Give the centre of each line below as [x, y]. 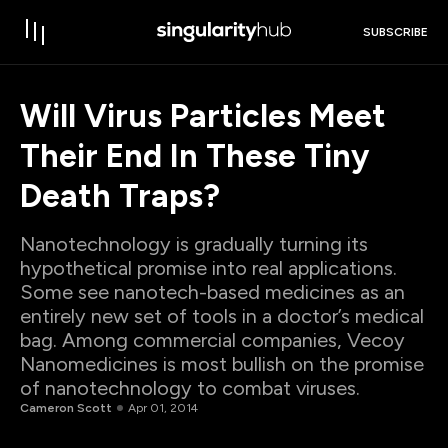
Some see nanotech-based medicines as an [212, 292]
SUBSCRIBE [395, 32]
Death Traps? [120, 196]
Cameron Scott [66, 407]
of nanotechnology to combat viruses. [190, 388]
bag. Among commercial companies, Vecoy [212, 340]
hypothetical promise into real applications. [208, 268]
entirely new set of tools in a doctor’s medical [222, 316]
